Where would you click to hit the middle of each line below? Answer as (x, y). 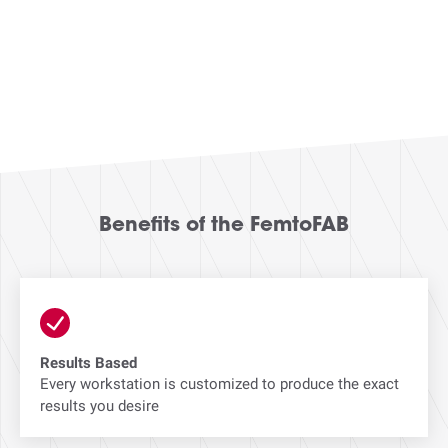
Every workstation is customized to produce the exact (219, 384)
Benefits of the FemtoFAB (224, 226)
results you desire (99, 406)
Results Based (88, 363)
